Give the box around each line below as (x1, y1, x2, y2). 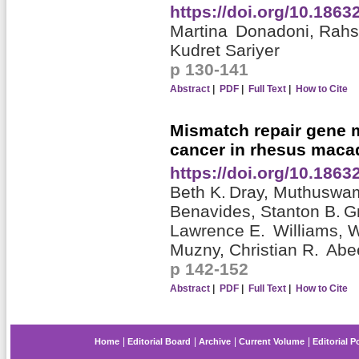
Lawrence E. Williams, (169, 221, 348, 240)
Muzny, (169, 240, 229, 260)
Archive (199, 337, 231, 347)
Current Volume (239, 337, 305, 347)
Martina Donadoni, (169, 22, 319, 40)
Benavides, (169, 202, 260, 221)
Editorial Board (127, 337, 191, 347)
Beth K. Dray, (169, 183, 273, 202)
